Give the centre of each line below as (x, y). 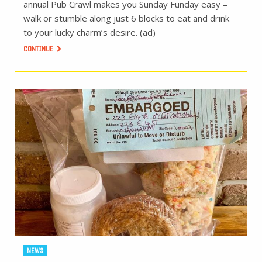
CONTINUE (39, 49)
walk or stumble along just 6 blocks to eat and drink (126, 18)
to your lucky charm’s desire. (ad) (89, 32)
